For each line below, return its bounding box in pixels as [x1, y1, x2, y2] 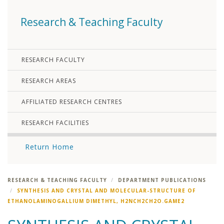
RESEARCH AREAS [21, 76, 76, 85]
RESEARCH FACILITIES [21, 118, 89, 127]
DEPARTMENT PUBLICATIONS [118, 176, 206, 184]
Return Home [25, 142, 74, 152]
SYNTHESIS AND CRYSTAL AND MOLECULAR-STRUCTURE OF [17, 187, 196, 194]
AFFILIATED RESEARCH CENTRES [21, 97, 122, 106]
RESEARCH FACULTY [21, 55, 85, 64]
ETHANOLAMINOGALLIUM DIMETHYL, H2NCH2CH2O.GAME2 [7, 197, 184, 205]
